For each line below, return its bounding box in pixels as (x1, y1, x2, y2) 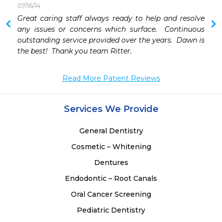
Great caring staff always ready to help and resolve (17, 14, 205, 23)
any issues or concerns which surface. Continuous (17, 25, 205, 34)
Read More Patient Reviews (62, 74, 160, 83)
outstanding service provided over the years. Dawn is (17, 36, 205, 45)
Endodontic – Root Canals (65, 174, 157, 183)
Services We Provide (63, 104, 159, 115)
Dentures (94, 158, 128, 167)
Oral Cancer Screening (71, 190, 151, 199)
